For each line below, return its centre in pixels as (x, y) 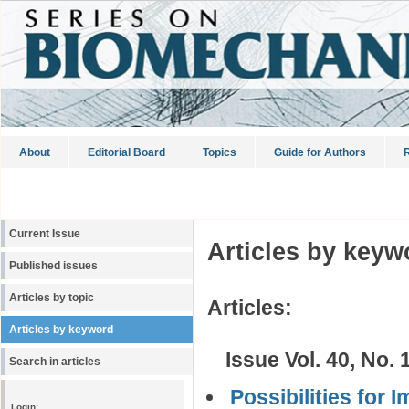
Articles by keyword (61, 330)
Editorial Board (126, 152)
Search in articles (55, 362)
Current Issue (45, 234)
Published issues (53, 266)
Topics (220, 152)
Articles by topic (52, 298)
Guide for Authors (320, 152)
